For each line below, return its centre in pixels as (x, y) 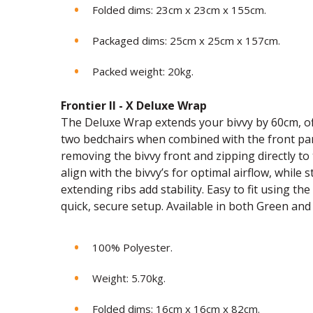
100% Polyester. (132, 248)
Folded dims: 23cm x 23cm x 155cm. (179, 10)
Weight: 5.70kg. (129, 278)
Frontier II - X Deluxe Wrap (134, 106)
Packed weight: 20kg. (143, 72)
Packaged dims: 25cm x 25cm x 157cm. (186, 41)
